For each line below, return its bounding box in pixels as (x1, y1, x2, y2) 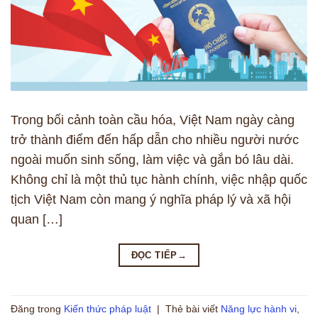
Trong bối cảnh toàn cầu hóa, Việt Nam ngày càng (11, 112, 295, 127)
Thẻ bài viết (165, 302, 221, 314)
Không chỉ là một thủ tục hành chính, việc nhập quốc (11, 172, 307, 187)
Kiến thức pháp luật (64, 302, 151, 314)
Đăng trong (11, 302, 64, 314)
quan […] (11, 212, 62, 226)
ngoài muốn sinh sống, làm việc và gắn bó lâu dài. (11, 152, 294, 167)
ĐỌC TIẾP (131, 249, 177, 261)
